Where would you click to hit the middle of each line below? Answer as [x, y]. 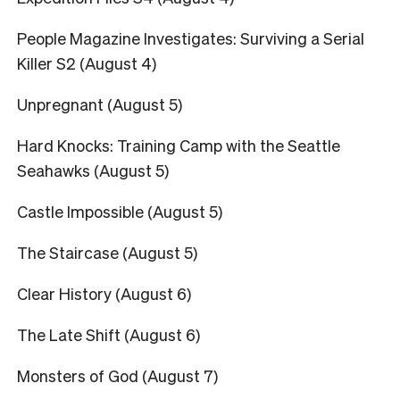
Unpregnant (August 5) [100, 104]
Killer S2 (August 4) [87, 62]
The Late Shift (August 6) [108, 334]
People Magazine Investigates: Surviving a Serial [191, 37]
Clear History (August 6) [104, 293]
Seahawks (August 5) [93, 170]
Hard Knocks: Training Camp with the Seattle [179, 145]
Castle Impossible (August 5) [120, 211]
